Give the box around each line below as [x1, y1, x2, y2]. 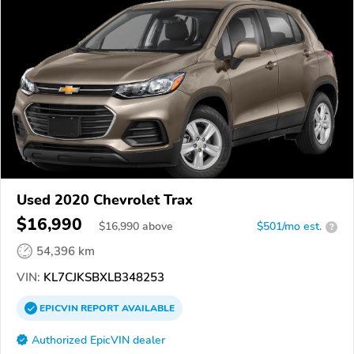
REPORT [81, 302, 119, 315]
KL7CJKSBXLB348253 [40, 269, 164, 286]
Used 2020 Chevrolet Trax [17, 190, 193, 210]
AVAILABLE [119, 302, 175, 315]
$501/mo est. [257, 219, 322, 235]
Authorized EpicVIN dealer [32, 333, 165, 348]
